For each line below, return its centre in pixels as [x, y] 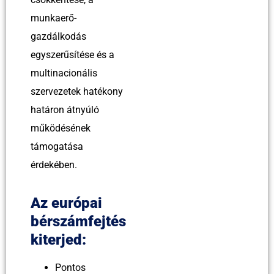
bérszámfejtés [78, 221]
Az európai [66, 203]
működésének [61, 128]
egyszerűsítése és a [72, 54]
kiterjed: [58, 239]
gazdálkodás [58, 36]
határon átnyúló [65, 109]
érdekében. [54, 165]
